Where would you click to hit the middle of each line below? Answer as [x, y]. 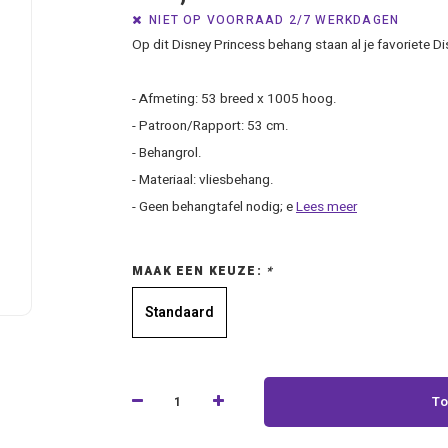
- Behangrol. [167, 153]
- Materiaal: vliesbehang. [203, 180]
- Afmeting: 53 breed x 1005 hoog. [234, 99]
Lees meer [326, 207]
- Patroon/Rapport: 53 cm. [210, 126]
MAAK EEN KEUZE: [199, 271]
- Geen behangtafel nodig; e [214, 207]
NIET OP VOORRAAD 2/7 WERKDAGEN [274, 20]
